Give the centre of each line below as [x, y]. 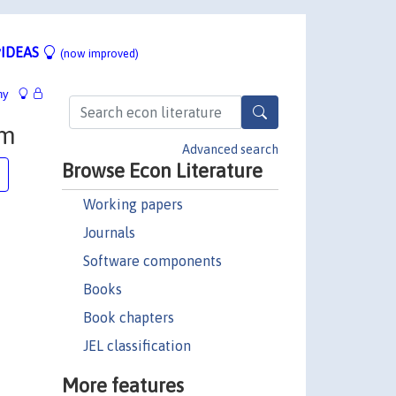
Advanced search [230, 149]
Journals [109, 232]
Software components [152, 260]
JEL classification [137, 345]
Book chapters [128, 317]
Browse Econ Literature [162, 170]
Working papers [133, 204]
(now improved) [99, 53]
